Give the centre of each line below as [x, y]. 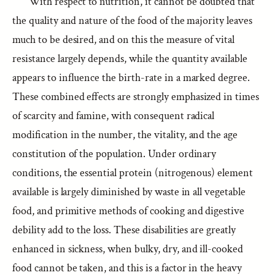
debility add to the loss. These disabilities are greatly [124, 230]
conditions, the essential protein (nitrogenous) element [133, 173]
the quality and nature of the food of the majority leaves [132, 21]
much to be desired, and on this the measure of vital [124, 40]
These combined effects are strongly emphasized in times [136, 97]
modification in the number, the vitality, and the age [125, 135]
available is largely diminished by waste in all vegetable [129, 192]
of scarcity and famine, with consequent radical [114, 116]
